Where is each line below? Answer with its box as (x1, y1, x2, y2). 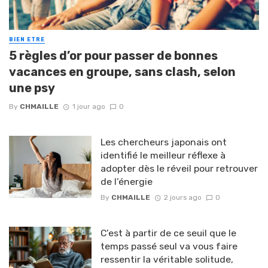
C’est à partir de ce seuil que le (100, 227, 236, 239)
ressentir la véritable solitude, (100, 254, 233, 266)
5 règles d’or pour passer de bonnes (9, 48, 218, 63)
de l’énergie (100, 176, 153, 188)
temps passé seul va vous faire (100, 240, 237, 252)
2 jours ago (163, 193, 202, 202)
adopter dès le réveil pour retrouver (100, 163, 258, 175)
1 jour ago (72, 102, 105, 111)
